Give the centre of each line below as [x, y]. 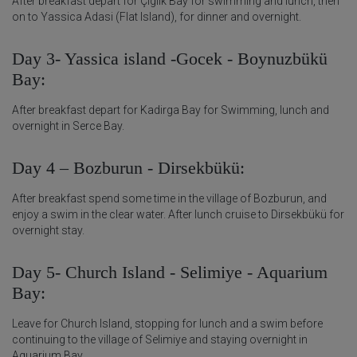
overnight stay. [48, 230]
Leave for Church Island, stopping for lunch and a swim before [167, 323]
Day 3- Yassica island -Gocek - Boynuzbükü [170, 58]
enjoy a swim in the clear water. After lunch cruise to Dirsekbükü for [178, 214]
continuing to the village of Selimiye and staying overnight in [160, 339]
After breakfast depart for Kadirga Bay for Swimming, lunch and [171, 110]
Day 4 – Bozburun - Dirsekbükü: [128, 167]
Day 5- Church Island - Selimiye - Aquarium [170, 272]
